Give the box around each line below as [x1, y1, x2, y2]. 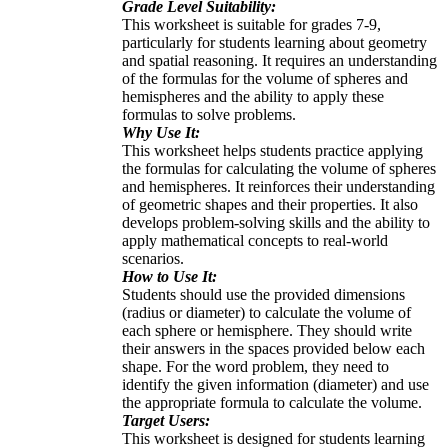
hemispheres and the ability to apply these [122, 87, 384, 105]
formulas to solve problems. [122, 105, 296, 123]
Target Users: [122, 411, 210, 429]
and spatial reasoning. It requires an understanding [122, 51, 437, 69]
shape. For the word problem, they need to [122, 357, 389, 375]
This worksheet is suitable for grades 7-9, [122, 15, 381, 33]
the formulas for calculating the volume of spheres [122, 159, 436, 177]
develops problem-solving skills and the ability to [122, 213, 430, 231]
